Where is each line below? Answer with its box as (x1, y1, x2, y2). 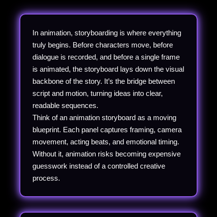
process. (32, 173, 60, 182)
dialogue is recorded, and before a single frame (32, 52, 180, 61)
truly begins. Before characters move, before (32, 40, 173, 49)
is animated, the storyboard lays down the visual (32, 64, 184, 73)
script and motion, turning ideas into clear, (32, 89, 163, 97)
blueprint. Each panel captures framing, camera (32, 125, 182, 134)
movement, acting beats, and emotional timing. (32, 137, 179, 146)
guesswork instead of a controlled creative (32, 161, 165, 170)
